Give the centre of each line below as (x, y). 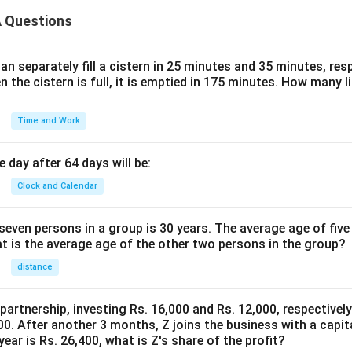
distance (35, 267)
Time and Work (49, 121)
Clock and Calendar (57, 186)
